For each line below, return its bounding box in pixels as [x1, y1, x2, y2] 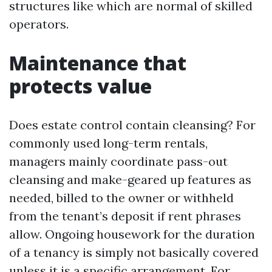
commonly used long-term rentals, [9, 135, 208, 151]
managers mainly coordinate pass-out [9, 154, 228, 169]
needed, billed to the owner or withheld [9, 190, 234, 205]
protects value [9, 73, 152, 99]
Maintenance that [9, 50, 186, 76]
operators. [9, 16, 69, 32]
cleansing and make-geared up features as [9, 172, 251, 187]
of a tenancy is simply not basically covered [9, 245, 259, 260]
